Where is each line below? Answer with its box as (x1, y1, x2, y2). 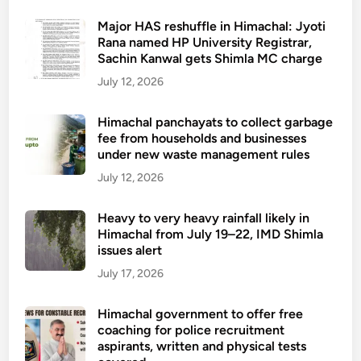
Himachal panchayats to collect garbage (98, 114, 334, 130)
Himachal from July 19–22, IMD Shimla (98, 226, 324, 242)
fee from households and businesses (98, 131, 307, 146)
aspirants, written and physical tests (98, 338, 307, 354)
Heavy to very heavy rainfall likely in (98, 210, 310, 226)
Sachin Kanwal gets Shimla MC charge (98, 51, 323, 66)
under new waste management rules (98, 147, 310, 162)
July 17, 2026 (98, 267, 164, 280)
